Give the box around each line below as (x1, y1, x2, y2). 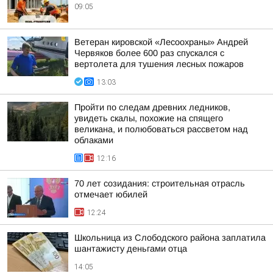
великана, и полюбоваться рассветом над (74, 124, 248, 134)
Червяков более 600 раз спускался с (74, 48, 224, 58)
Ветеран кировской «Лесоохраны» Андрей (74, 37, 248, 47)
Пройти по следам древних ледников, (74, 102, 230, 112)
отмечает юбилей (74, 190, 147, 199)
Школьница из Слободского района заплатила (74, 233, 266, 243)
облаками (74, 135, 113, 145)
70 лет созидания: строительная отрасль (74, 179, 245, 188)
